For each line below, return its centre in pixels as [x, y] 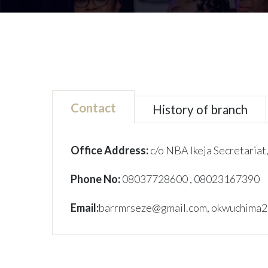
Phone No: [96, 179]
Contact [93, 108]
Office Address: [109, 150]
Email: [85, 208]
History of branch [200, 109]
